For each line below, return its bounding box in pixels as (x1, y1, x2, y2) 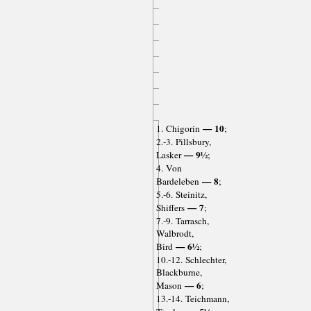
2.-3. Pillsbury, (155, 135, 211, 148)
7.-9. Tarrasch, (155, 214, 209, 227)
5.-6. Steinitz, (155, 187, 207, 201)
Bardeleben (155, 174, 199, 187)
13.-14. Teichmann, (155, 292, 229, 305)
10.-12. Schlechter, (155, 253, 226, 266)
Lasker (155, 148, 181, 161)
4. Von (155, 161, 182, 174)
